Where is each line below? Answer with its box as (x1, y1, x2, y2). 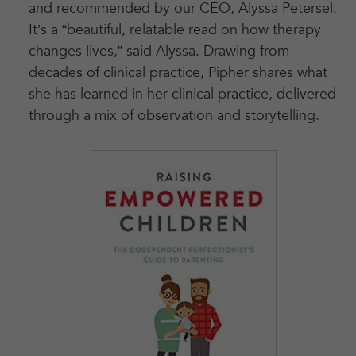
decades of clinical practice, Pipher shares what (28, 62, 327, 83)
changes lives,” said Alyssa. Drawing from (28, 41, 289, 61)
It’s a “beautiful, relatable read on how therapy (28, 19, 321, 40)
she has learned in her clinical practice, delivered (28, 83, 336, 104)
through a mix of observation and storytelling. (28, 105, 319, 126)
